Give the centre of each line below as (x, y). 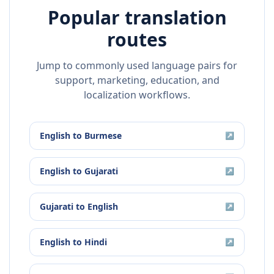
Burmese (103, 136)
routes (137, 40)
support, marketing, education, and (137, 80)
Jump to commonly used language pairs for (137, 66)
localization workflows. (137, 95)
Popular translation (137, 18)
